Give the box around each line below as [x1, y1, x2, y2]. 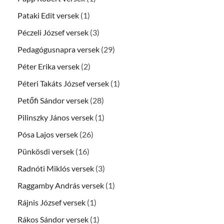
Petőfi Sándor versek [17, 95, 88, 105]
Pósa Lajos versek [17, 129, 78, 139]
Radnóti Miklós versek [17, 163, 94, 173]
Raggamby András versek [17, 180, 104, 190]
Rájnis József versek [17, 197, 85, 207]
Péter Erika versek [17, 61, 79, 71]
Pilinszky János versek [17, 112, 93, 122]
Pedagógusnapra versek [17, 44, 99, 54]
